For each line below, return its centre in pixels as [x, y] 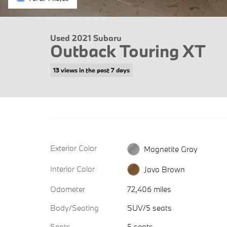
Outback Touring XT [128, 51]
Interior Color [72, 168]
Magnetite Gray [171, 149]
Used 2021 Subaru [86, 38]
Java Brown [164, 169]
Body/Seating [74, 208]
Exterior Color [73, 148]
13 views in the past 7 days [91, 70]
